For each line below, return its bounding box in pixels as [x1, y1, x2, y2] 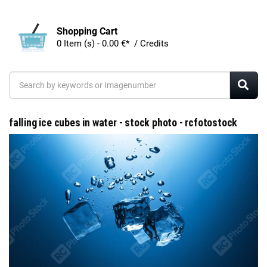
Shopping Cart [57, 25, 117, 37]
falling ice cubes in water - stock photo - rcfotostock [9, 116, 238, 129]
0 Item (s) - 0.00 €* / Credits [121, 38, 169, 49]
